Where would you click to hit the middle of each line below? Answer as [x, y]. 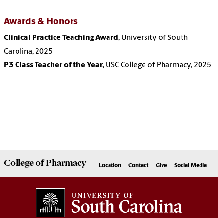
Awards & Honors [41, 22]
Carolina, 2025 [28, 52]
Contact [138, 166]
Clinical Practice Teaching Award [61, 38]
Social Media [191, 166]
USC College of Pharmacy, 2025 [158, 65]
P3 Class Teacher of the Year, [55, 65]
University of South [154, 38]
